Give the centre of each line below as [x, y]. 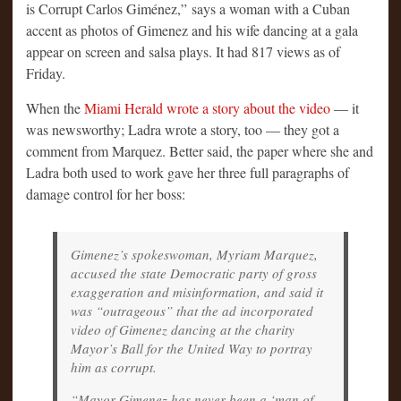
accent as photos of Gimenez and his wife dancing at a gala [192, 30]
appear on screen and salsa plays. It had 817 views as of [183, 51]
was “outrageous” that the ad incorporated [192, 310]
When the [55, 107]
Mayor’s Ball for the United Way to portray [192, 348]
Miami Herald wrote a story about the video [207, 107]
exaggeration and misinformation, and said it [197, 291]
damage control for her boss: [106, 193]
